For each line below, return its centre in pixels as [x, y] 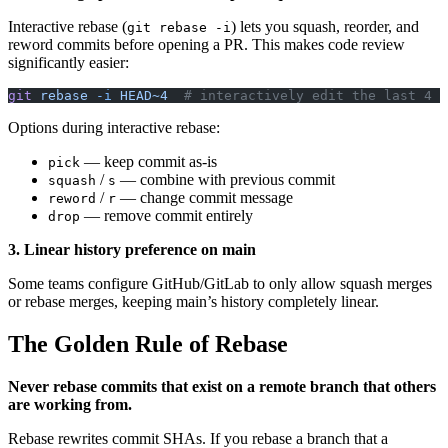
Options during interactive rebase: [114, 127]
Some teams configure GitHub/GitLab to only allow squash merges [220, 283]
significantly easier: [68, 62]
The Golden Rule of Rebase [148, 343]
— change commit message [204, 197]
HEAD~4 [140, 95]
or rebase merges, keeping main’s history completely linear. [193, 301]
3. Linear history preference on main [132, 249]
